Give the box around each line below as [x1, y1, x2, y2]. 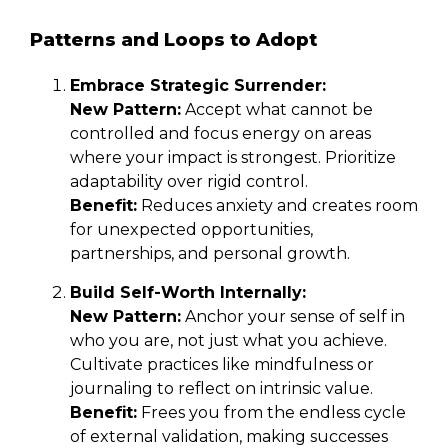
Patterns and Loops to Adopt [30, 28, 317, 51]
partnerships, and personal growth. [70, 243, 350, 263]
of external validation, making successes [70, 426, 388, 446]
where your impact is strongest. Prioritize [70, 147, 396, 167]
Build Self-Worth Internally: [70, 282, 306, 302]
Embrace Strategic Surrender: [70, 75, 326, 95]
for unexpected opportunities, [70, 219, 313, 239]
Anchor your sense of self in [181, 306, 405, 326]
